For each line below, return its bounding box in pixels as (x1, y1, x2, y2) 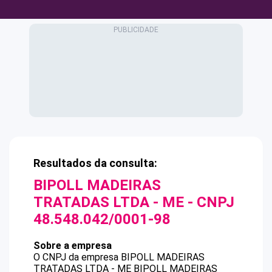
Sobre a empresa (33, 240, 112, 251)
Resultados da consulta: (33, 157, 157, 169)
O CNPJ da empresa (33, 251, 121, 263)
